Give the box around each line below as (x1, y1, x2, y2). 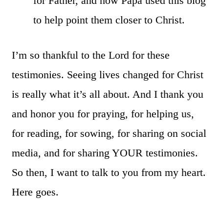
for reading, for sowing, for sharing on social (12, 127, 206, 139)
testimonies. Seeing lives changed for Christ (12, 68, 203, 81)
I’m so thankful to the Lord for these (12, 48, 170, 61)
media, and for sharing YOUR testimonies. (12, 146, 198, 159)
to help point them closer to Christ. (33, 13, 185, 26)
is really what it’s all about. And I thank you (12, 88, 203, 100)
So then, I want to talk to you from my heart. (12, 166, 206, 178)
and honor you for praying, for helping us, (12, 107, 194, 120)
